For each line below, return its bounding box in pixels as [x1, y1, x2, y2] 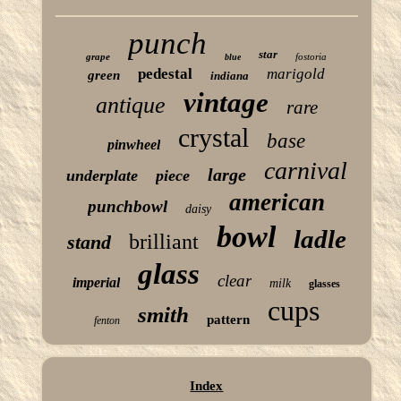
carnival [263, 156, 347, 184]
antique [95, 91, 166, 118]
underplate [65, 166, 138, 184]
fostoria [295, 50, 328, 62]
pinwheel [107, 136, 161, 152]
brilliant [128, 229, 199, 253]
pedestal [138, 64, 193, 82]
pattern [206, 311, 250, 327]
